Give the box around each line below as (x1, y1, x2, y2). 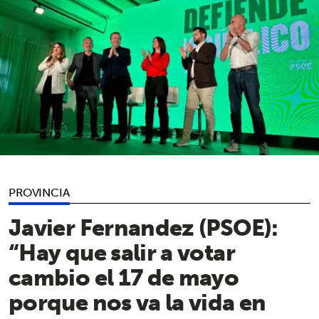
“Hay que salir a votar (9, 232, 235, 273)
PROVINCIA (9, 182, 70, 203)
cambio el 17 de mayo (9, 257, 239, 298)
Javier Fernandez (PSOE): (9, 207, 278, 248)
